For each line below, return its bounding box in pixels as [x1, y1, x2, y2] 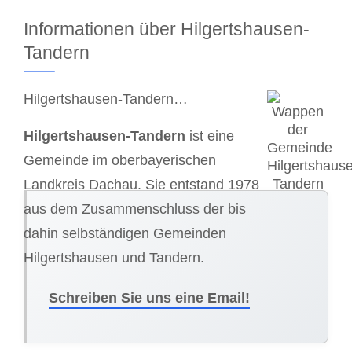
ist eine [185, 127, 234, 144]
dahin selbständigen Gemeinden [24, 225, 226, 241]
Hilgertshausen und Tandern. [24, 249, 204, 266]
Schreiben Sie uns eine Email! [49, 289, 250, 306]
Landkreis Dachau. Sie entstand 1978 [24, 176, 259, 192]
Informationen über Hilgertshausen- [24, 19, 310, 40]
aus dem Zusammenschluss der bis [24, 200, 246, 217]
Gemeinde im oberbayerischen [24, 152, 216, 168]
